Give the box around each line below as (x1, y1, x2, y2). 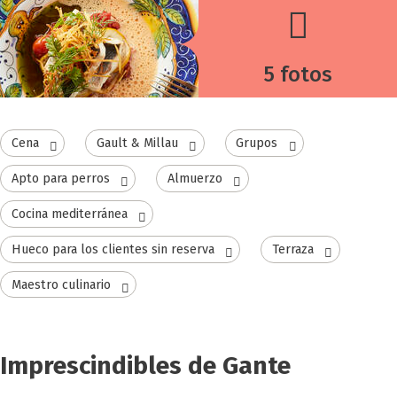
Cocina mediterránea (11, 206, 128, 222)
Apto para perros (11, 170, 110, 186)
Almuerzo (167, 170, 222, 186)
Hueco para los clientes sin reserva (11, 241, 214, 257)
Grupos (236, 136, 278, 151)
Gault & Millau (96, 136, 178, 151)
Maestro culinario (11, 276, 111, 292)
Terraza (271, 241, 314, 257)
